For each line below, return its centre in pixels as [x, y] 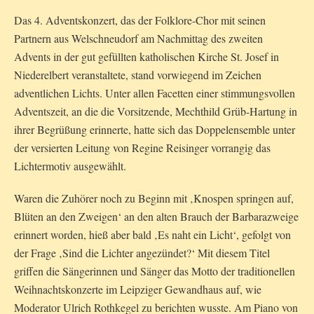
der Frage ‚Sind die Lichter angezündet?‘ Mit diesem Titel [142, 253]
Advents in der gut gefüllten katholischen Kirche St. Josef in [146, 57]
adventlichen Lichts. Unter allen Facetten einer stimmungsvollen [155, 93]
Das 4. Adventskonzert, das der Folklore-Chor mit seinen [140, 20]
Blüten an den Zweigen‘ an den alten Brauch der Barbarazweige [156, 217]
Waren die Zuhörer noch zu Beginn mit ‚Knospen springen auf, [154, 198]
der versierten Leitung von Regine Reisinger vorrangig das [142, 148]
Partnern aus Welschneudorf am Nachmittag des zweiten [138, 39]
